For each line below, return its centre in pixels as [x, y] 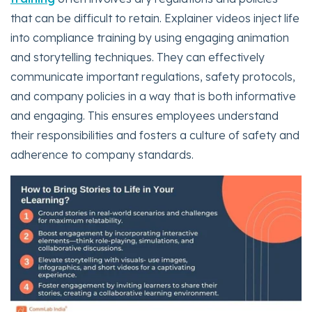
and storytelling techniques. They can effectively [138, 57]
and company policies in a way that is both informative [153, 96]
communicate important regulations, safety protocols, [153, 76]
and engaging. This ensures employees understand [145, 115]
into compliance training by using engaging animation [150, 37]
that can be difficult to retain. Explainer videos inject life [155, 18]
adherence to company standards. [102, 154]
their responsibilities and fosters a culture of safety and [155, 135]
